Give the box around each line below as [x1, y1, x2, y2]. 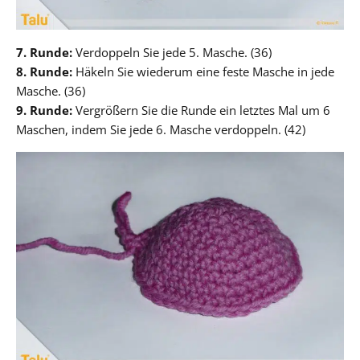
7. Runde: [16, 43, 72, 60]
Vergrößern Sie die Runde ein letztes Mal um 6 [72, 101, 330, 118]
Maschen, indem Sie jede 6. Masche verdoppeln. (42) [16, 121, 305, 137]
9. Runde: [16, 101, 72, 118]
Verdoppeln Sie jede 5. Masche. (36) [72, 43, 272, 60]
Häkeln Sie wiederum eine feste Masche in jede [72, 63, 334, 80]
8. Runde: [16, 63, 72, 80]
